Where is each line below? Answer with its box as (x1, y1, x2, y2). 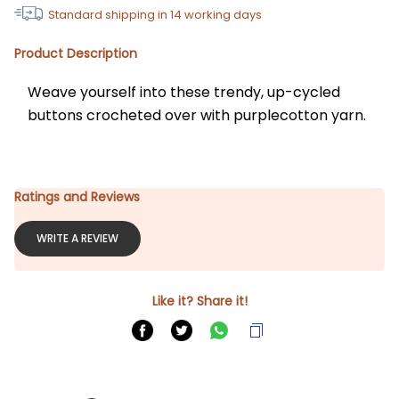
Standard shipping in (48, 6, 170, 23)
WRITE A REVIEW (37, 231, 118, 246)
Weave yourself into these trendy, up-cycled (28, 82, 340, 102)
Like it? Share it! (151, 292, 248, 310)
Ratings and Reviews (14, 188, 140, 206)
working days (182, 6, 262, 23)
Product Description (14, 45, 137, 62)
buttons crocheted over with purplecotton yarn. (28, 105, 366, 126)
